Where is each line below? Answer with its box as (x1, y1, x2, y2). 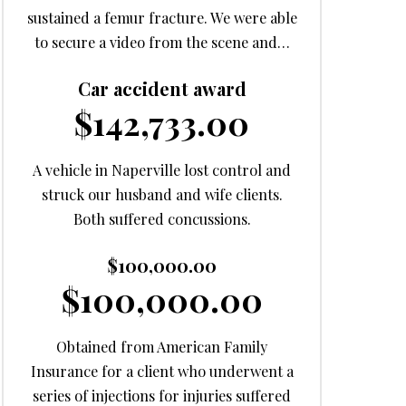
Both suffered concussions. (72, 208, 251, 228)
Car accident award (77, 76, 246, 101)
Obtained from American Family (56, 336, 268, 356)
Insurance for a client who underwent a (30, 361, 294, 381)
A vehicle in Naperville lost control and (33, 159, 292, 179)
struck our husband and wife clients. (41, 184, 283, 204)
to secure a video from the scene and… (34, 32, 290, 52)
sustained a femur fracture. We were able (26, 7, 297, 27)
